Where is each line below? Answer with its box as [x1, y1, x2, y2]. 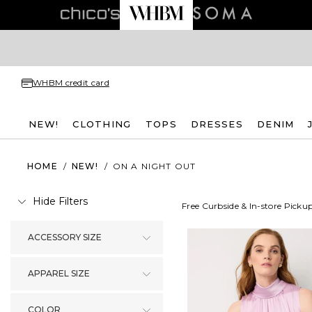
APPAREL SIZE [28, 268, 90, 279]
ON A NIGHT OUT [112, 160, 196, 171]
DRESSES [190, 118, 243, 130]
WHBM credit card [33, 77, 109, 88]
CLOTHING [72, 118, 132, 130]
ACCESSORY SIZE [28, 232, 102, 242]
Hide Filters [33, 195, 88, 208]
